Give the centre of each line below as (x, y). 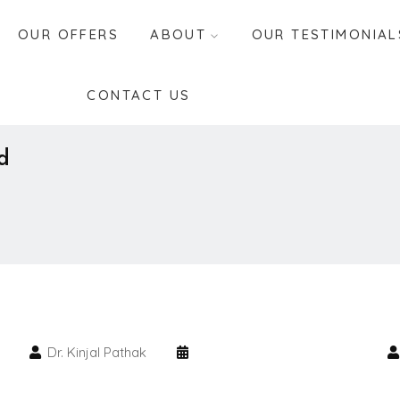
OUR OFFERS (69, 34)
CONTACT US (139, 95)
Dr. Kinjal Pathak (98, 352)
